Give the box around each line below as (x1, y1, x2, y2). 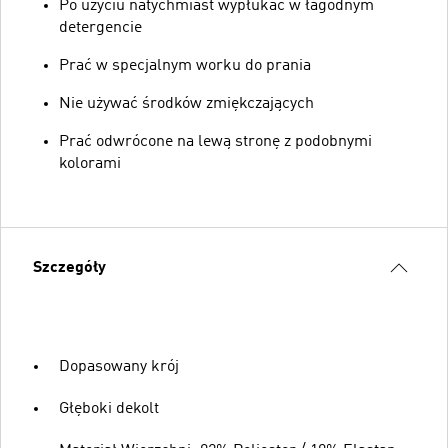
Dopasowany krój (59, 358, 179, 375)
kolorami (59, 155, 121, 172)
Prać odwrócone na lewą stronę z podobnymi (59, 133, 372, 150)
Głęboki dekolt (59, 400, 159, 417)
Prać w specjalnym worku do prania (59, 57, 311, 74)
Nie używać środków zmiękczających (59, 95, 314, 112)
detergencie (59, 19, 142, 36)
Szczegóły (33, 259, 106, 276)
